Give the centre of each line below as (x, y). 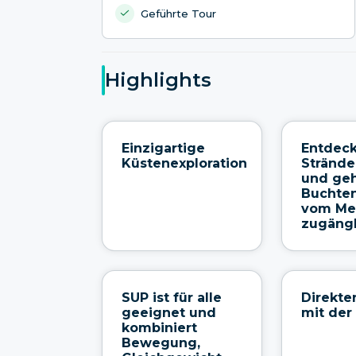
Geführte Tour (178, 13)
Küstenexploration (184, 163)
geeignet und (169, 312)
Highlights (158, 80)
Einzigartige (163, 148)
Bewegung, (161, 342)
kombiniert (159, 327)
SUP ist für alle (172, 297)
